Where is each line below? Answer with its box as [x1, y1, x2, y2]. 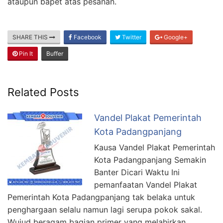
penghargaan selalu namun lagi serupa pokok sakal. [7, 204, 202, 215]
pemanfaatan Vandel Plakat [94, 179, 197, 190]
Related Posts [7, 85, 79, 99]
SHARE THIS [12, 33, 49, 41]
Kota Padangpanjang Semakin [94, 154, 206, 165]
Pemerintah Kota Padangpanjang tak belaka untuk [7, 192, 195, 202]
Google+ [162, 33, 188, 41]
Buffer [46, 49, 63, 57]
